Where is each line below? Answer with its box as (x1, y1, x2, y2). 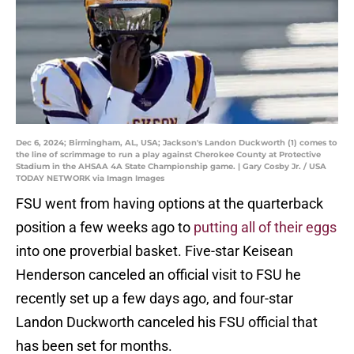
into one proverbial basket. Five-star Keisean (16, 243, 293, 260)
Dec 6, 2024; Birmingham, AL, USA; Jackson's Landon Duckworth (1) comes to (16, 137, 337, 149)
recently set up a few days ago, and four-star (16, 290, 293, 307)
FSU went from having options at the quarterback (16, 195, 323, 213)
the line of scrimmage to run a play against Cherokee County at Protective (16, 149, 321, 160)
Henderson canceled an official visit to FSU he (16, 266, 301, 284)
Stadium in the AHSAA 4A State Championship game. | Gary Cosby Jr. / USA (16, 161, 326, 172)
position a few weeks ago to (16, 219, 194, 236)
